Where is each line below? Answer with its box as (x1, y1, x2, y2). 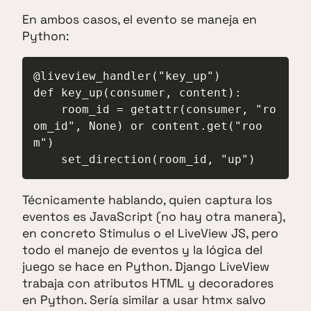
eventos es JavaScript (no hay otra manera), (22, 208, 285, 224)
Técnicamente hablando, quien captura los (22, 192, 272, 208)
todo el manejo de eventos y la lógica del (22, 242, 262, 258)
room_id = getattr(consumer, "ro (33, 102, 61, 116)
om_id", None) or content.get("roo (33, 119, 262, 133)
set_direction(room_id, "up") (61, 152, 255, 166)
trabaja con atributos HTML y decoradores (22, 275, 274, 291)
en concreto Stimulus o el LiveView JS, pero (22, 225, 278, 241)
